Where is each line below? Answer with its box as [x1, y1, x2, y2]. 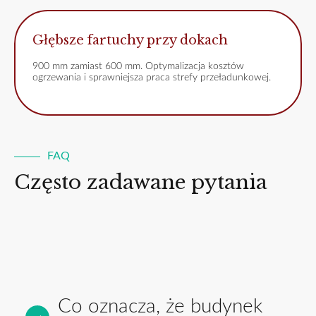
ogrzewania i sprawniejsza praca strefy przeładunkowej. [32, 72, 271, 83]
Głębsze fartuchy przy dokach [32, 32, 228, 48]
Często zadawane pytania [14, 170, 267, 195]
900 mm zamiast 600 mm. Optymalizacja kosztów [32, 61, 244, 71]
